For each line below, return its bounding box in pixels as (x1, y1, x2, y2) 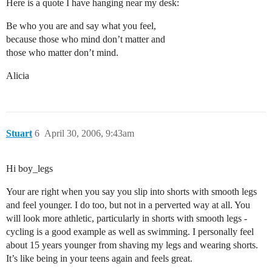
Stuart (6, 128, 32, 138)
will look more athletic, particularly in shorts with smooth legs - (6, 213, 247, 223)
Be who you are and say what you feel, (6, 21, 156, 31)
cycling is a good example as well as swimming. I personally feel (6, 226, 254, 237)
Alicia (6, 70, 29, 81)
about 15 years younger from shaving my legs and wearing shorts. (6, 240, 258, 250)
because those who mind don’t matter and (6, 34, 165, 44)
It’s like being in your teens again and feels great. (6, 253, 192, 263)
